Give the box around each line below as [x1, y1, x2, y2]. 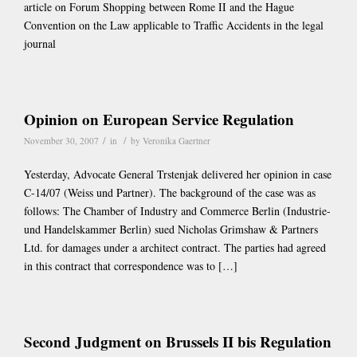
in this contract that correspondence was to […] [24, 258, 237, 274]
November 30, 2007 [24, 134, 99, 147]
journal [24, 35, 56, 51]
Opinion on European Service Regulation [24, 108, 294, 130]
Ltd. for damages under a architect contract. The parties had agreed [24, 240, 326, 256]
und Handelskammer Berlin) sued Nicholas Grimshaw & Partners [24, 222, 318, 237]
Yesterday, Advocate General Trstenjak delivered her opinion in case [24, 167, 331, 182]
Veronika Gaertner [143, 134, 210, 147]
